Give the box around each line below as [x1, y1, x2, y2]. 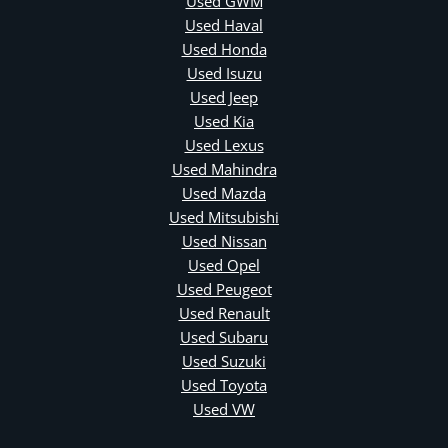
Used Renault [178, 302, 270, 323]
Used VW [193, 398, 255, 419]
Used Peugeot [176, 278, 272, 299]
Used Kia [194, 110, 254, 131]
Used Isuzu [186, 62, 262, 83]
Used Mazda [182, 182, 266, 203]
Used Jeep [190, 86, 258, 107]
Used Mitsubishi [169, 206, 279, 227]
